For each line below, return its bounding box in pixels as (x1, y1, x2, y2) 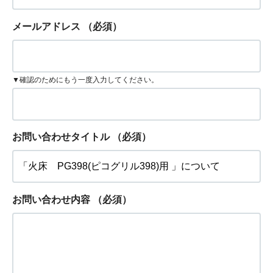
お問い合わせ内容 (12, 194, 90, 205)
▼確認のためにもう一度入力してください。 (12, 75, 158, 84)
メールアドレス (12, 21, 80, 32)
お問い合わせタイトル (12, 132, 110, 143)
